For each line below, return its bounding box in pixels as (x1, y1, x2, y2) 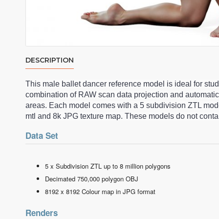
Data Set (25, 130, 61, 141)
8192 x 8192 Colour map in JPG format (45, 187, 155, 196)
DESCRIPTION (25, 56, 74, 65)
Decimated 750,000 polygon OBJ (45, 174, 138, 183)
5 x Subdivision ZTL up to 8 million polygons (45, 161, 171, 171)
